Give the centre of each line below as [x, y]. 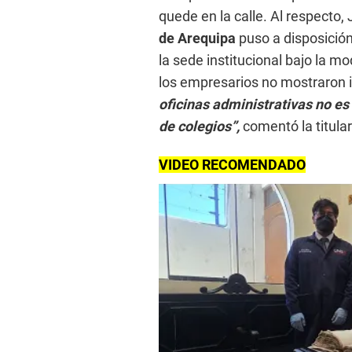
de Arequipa [197, 38]
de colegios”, [199, 126]
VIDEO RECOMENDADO [232, 164]
